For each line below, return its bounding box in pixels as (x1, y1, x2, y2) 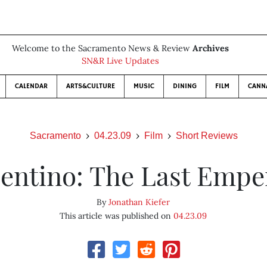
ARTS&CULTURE (66, 82, 115, 91)
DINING (173, 82, 197, 91)
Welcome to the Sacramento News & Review (12, 43, 193, 54)
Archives (193, 43, 229, 54)
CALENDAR (15, 82, 48, 91)
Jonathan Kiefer (108, 197, 170, 207)
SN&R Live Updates (82, 55, 159, 66)
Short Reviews (175, 131, 238, 141)
